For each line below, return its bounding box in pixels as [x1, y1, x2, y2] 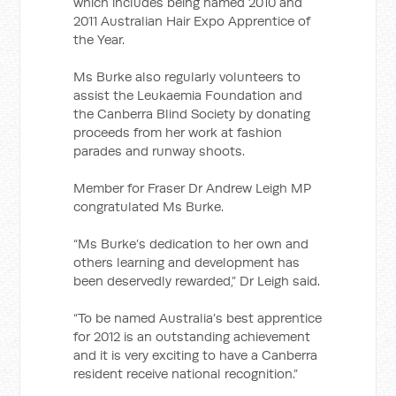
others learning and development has [73, 254, 301, 270]
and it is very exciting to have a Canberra [73, 346, 318, 363]
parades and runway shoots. [73, 142, 246, 159]
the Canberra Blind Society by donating [73, 105, 311, 122]
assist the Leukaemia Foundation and [73, 87, 303, 103]
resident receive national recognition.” [73, 365, 299, 382]
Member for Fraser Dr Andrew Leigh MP [73, 179, 312, 196]
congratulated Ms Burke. [73, 198, 225, 215]
